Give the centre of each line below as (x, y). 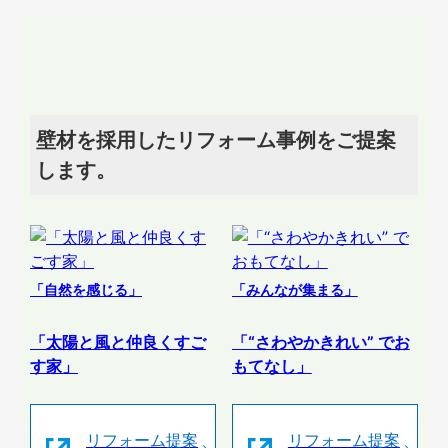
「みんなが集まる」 (294, 289)
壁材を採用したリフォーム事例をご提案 (216, 139)
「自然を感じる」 (86, 289)
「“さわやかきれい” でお (320, 341)
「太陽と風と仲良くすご (118, 341)
